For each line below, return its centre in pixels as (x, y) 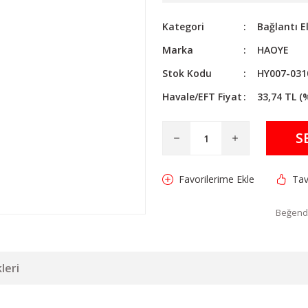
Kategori (183, 26)
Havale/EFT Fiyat (202, 97)
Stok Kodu (187, 73)
